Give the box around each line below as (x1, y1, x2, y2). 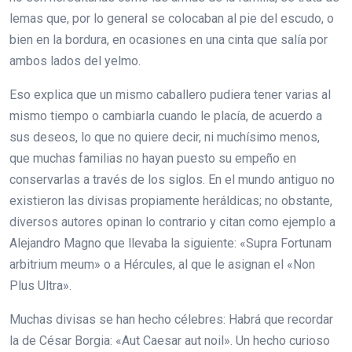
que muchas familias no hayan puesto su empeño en (9, 151, 296, 166)
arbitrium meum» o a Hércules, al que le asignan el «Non (9, 257, 315, 272)
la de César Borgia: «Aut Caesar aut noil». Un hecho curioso (9, 333, 330, 348)
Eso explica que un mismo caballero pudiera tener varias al (9, 87, 331, 102)
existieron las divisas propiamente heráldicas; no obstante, (9, 193, 332, 208)
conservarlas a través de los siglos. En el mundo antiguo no (9, 172, 335, 187)
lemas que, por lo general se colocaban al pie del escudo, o (9, 11, 334, 26)
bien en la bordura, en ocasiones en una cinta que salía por (9, 32, 328, 47)
